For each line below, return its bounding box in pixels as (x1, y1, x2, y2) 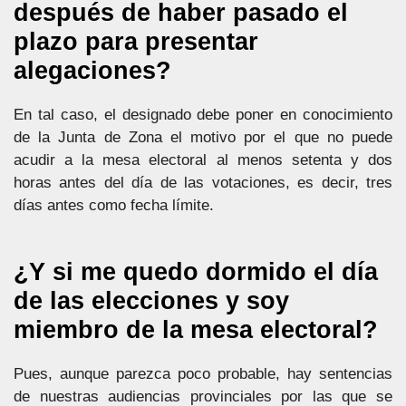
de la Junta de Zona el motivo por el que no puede (14, 128, 392, 146)
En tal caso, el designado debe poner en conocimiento (14, 105, 392, 123)
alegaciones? (14, 56, 171, 84)
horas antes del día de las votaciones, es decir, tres (14, 173, 392, 191)
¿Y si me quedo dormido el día (14, 258, 378, 285)
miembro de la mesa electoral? (14, 316, 378, 343)
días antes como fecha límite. (14, 196, 214, 214)
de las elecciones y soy (14, 287, 289, 314)
